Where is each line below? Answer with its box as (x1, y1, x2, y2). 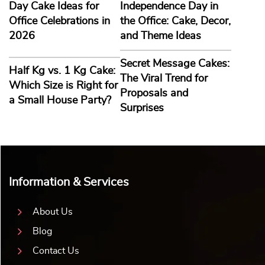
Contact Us (33, 245, 79, 256)
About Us (33, 206, 73, 216)
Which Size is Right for (9, 80, 118, 92)
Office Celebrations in (9, 15, 110, 27)
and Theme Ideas (120, 30, 202, 41)
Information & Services (9, 176, 129, 188)
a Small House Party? (9, 95, 111, 106)
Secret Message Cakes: (120, 58, 230, 69)
